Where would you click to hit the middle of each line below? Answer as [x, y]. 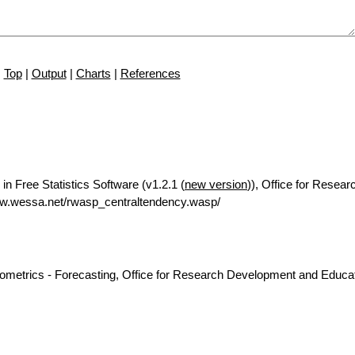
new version [216, 184]
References [150, 73]
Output [49, 73]
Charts [93, 73]
